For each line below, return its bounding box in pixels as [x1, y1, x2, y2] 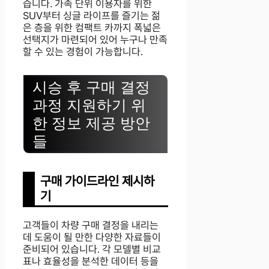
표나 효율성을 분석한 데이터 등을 [23, 255, 159, 268]
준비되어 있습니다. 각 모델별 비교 [23, 243, 161, 256]
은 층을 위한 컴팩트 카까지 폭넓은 [23, 21, 161, 34]
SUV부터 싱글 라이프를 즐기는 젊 [23, 9, 160, 22]
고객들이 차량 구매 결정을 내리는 [23, 219, 159, 232]
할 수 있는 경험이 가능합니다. [23, 45, 143, 58]
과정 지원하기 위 [32, 97, 146, 114]
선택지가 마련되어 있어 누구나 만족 [23, 33, 168, 46]
